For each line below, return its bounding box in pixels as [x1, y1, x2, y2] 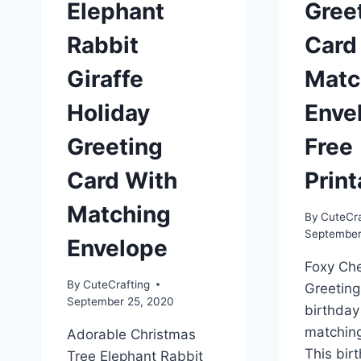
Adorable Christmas [67, 326, 196, 342]
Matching [67, 201, 171, 229]
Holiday [67, 99, 150, 127]
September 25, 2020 [67, 294, 174, 308]
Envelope [67, 234, 168, 263]
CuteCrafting [83, 277, 151, 291]
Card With [67, 167, 177, 195]
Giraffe [67, 65, 143, 93]
